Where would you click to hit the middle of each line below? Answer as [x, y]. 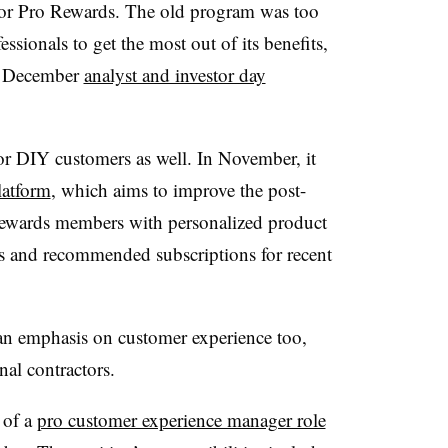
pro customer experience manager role [181, 419]
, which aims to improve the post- [178, 189]
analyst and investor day [174, 74]
